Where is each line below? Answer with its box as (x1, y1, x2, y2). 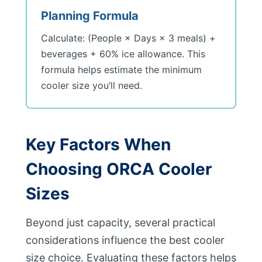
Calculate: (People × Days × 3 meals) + (41, 32, 216, 44)
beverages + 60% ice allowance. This (41, 48, 205, 60)
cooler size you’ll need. (41, 80, 142, 91)
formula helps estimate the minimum (41, 64, 202, 75)
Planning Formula (41, 9, 139, 23)
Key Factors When (26, 135, 171, 154)
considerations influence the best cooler (26, 234, 225, 246)
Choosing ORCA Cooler (26, 159, 212, 179)
